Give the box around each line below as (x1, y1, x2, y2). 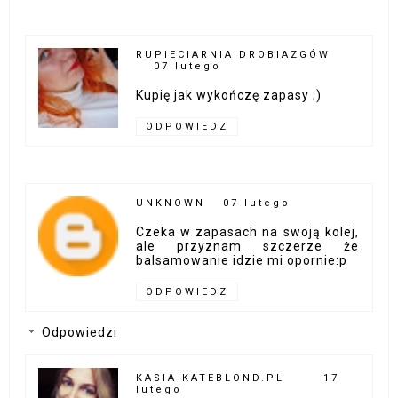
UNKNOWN (136, 197, 206, 210)
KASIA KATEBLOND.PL (136, 371, 285, 384)
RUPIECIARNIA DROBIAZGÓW (136, 48, 331, 60)
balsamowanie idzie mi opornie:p (136, 253, 348, 268)
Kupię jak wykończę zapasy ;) (136, 87, 322, 102)
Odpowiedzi (42, 325, 118, 340)
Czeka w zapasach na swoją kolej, (136, 225, 359, 240)
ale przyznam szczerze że (136, 239, 359, 254)
